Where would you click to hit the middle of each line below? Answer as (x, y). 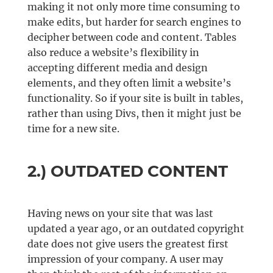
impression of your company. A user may (125, 259)
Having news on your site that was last (120, 213)
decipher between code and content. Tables (132, 37)
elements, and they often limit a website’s (129, 83)
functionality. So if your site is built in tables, (135, 98)
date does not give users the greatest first (128, 243)
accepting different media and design (117, 67)
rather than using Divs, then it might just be (134, 113)
